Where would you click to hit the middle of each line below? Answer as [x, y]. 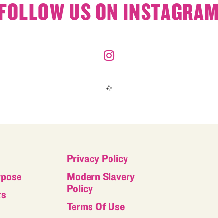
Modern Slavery [100, 177]
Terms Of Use [95, 207]
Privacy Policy [97, 159]
